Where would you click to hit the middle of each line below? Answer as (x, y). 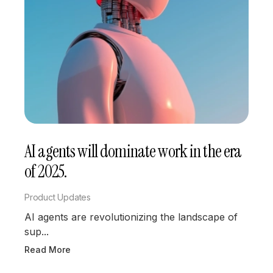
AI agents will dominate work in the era (133, 151)
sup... (37, 231)
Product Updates (58, 197)
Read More (48, 249)
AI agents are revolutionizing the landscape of (131, 217)
